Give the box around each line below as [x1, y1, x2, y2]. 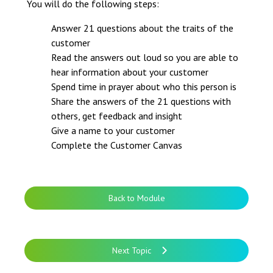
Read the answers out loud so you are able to [51, 51, 238, 63]
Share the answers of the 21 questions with [51, 94, 231, 107]
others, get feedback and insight [51, 109, 185, 122]
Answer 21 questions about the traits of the [51, 21, 233, 34]
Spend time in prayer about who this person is [51, 80, 239, 93]
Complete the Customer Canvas [51, 138, 185, 151]
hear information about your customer [51, 65, 211, 78]
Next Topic [112, 244, 151, 256]
